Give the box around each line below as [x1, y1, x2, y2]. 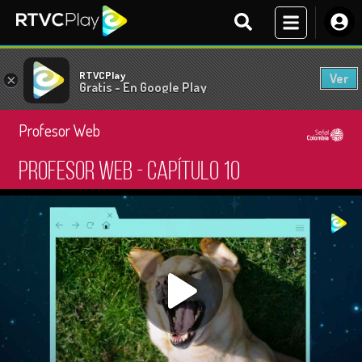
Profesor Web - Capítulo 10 [19, 160, 240, 186]
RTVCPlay [79, 68, 125, 82]
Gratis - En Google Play [79, 78, 207, 95]
